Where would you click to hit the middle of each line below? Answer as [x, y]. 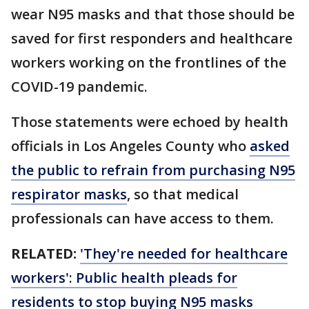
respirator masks [69, 195]
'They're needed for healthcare [184, 254]
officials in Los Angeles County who [130, 146]
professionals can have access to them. [142, 219]
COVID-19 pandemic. [79, 87]
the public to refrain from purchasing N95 [153, 170]
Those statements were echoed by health [150, 122]
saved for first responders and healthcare [152, 39]
